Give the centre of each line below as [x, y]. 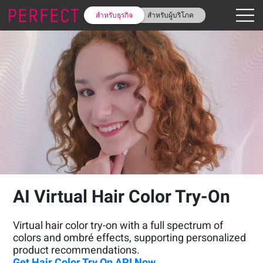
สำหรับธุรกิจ [114, 15]
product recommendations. [77, 249]
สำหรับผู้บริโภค [171, 15]
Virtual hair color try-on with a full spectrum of [118, 225]
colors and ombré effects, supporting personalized [130, 237]
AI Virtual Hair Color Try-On [122, 196]
